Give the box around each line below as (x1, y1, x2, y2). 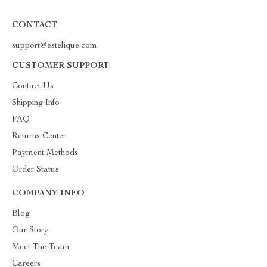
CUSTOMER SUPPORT (12, 62, 109, 70)
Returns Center (12, 132, 66, 141)
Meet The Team (12, 243, 70, 252)
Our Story (12, 226, 48, 235)
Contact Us (12, 82, 54, 91)
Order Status (12, 166, 59, 174)
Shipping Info (12, 99, 60, 107)
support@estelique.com (12, 42, 97, 50)
